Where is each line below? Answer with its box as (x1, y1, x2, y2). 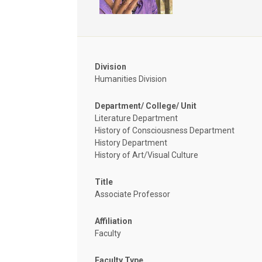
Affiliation (95, 216, 132, 226)
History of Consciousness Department (95, 125, 235, 135)
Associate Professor (95, 189, 170, 199)
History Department (95, 137, 167, 147)
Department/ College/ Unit (95, 101, 196, 111)
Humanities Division (95, 74, 167, 84)
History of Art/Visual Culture (95, 150, 198, 160)
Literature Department (95, 113, 178, 123)
